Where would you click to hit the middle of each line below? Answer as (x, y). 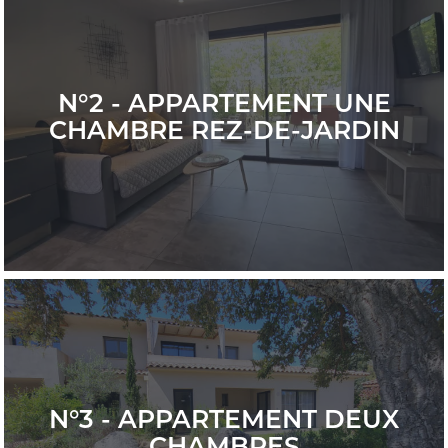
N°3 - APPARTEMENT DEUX (224, 419)
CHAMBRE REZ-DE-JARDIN (224, 130)
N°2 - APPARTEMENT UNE (224, 103)
